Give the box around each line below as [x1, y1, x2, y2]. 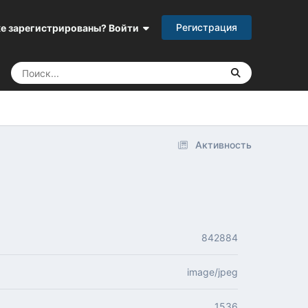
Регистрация [175, 21, 237, 33]
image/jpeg [186, 266, 238, 278]
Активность [195, 139, 252, 151]
